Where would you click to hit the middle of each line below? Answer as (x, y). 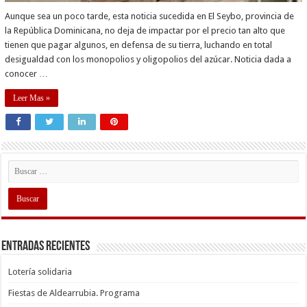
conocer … (27, 73)
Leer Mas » (32, 98)
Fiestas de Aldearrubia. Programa (74, 293)
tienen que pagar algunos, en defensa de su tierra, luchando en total (139, 45)
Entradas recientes (46, 246)
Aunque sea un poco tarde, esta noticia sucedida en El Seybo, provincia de (150, 16)
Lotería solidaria (40, 271)
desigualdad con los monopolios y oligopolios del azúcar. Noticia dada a (148, 59)
